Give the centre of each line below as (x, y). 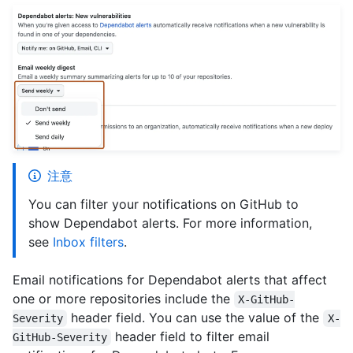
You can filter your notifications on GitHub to (163, 204)
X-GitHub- (267, 300)
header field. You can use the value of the (195, 318)
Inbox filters (88, 242)
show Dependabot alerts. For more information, (170, 223)
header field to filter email (193, 337)
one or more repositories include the (123, 299)
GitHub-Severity (60, 338)
